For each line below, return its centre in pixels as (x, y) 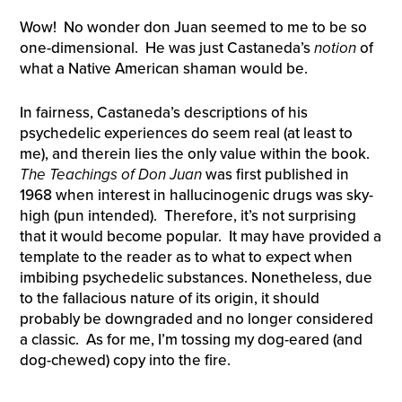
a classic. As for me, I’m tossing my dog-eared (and (191, 339)
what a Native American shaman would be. (163, 69)
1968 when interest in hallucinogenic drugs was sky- (196, 195)
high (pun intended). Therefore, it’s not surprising (188, 215)
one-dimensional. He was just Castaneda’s (166, 48)
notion (335, 48)
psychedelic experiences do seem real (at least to (186, 133)
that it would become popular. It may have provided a (200, 236)
